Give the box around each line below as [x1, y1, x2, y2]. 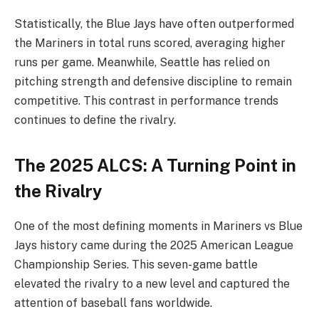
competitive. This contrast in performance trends [14, 93, 278, 108]
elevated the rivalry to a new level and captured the [14, 276, 290, 291]
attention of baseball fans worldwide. [14, 296, 212, 310]
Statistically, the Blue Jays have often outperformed [14, 16, 294, 31]
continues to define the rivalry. [14, 113, 176, 127]
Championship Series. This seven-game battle [14, 257, 258, 271]
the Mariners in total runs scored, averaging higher [14, 36, 286, 50]
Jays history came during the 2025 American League [14, 238, 293, 252]
